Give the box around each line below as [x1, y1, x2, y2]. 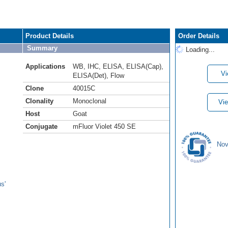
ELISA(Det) [73, 71, 106, 79]
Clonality [25, 97, 53, 105]
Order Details [178, 32, 219, 40]
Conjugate [25, 122, 58, 130]
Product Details [25, 32, 74, 40]
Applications [25, 62, 65, 70]
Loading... [184, 45, 215, 53]
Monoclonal [73, 97, 106, 105]
